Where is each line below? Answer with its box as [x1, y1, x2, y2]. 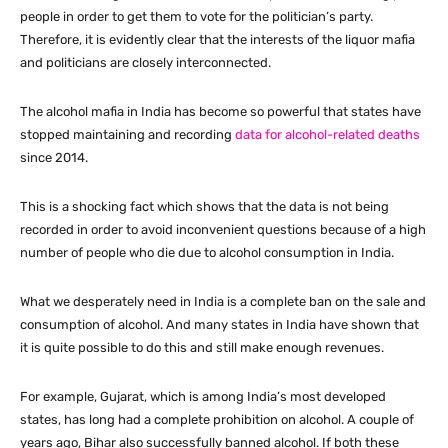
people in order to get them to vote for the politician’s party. [20, 9, 373, 25]
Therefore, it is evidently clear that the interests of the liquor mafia [20, 32, 415, 48]
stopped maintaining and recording [20, 127, 235, 143]
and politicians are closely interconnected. [20, 55, 271, 71]
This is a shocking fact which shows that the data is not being [20, 199, 389, 215]
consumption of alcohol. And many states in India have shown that [20, 317, 419, 333]
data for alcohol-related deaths [235, 127, 420, 143]
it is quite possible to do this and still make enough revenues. [20, 340, 384, 356]
